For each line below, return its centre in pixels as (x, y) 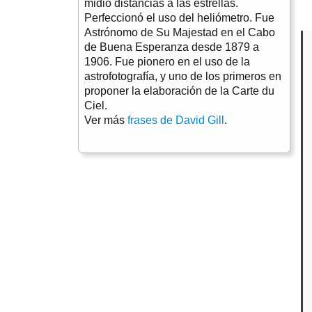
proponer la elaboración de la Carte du (179, 91)
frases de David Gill (176, 120)
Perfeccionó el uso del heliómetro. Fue (179, 18)
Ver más (106, 120)
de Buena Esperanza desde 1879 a (172, 47)
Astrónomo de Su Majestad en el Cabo (180, 33)
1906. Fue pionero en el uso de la (167, 62)
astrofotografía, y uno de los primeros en (183, 77)
